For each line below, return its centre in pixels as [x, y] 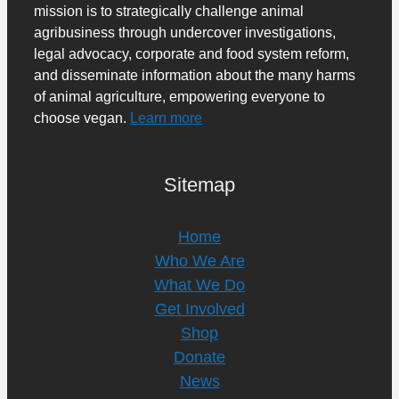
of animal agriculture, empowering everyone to [179, 97]
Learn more [166, 118]
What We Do [199, 285]
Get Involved [199, 309]
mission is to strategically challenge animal [169, 11]
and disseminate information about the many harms [195, 75]
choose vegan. [82, 118]
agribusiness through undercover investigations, [185, 33]
